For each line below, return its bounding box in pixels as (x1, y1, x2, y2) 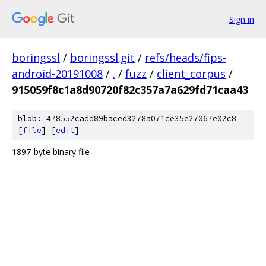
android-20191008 (12, 66, 103, 81)
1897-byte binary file (12, 146, 90, 157)
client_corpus (157, 66, 226, 81)
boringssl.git (70, 50, 135, 65)
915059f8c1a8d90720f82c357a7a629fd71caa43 (12, 83, 248, 97)
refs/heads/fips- (145, 50, 226, 65)
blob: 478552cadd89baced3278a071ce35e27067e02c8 (18, 113, 236, 123)
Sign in (229, 13, 254, 25)
